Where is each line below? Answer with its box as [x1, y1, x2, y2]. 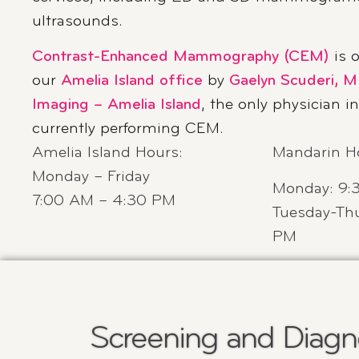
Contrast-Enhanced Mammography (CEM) [32, 49, 330, 66]
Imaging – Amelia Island [32, 97, 202, 114]
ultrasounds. [32, 13, 123, 30]
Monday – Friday [32, 169, 151, 186]
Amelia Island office [61, 73, 204, 90]
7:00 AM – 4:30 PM [32, 193, 176, 210]
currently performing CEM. [32, 121, 224, 138]
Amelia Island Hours [32, 145, 179, 162]
